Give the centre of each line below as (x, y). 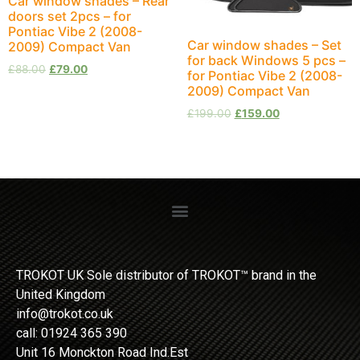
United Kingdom (61, 294)
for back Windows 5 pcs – (266, 60)
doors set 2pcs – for (70, 16)
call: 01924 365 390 (72, 333)
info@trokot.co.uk (65, 313)
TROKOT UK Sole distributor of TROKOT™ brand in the (166, 275)
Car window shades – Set (264, 45)
